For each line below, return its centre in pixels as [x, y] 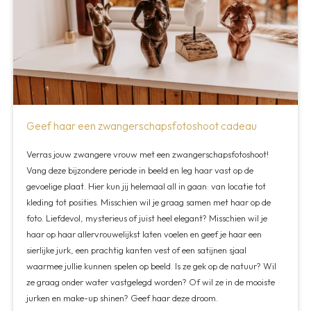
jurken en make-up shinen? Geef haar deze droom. [123, 298]
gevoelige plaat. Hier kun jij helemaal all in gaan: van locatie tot [146, 186]
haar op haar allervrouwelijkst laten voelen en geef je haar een [144, 234]
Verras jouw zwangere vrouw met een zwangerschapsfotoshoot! [148, 154]
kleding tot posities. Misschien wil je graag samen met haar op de [149, 202]
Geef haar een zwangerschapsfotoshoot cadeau [142, 126]
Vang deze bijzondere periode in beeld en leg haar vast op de [140, 170]
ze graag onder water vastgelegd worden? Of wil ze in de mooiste [151, 282]
